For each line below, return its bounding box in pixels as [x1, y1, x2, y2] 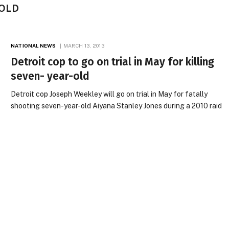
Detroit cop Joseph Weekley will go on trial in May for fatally [11, 90, 208, 98]
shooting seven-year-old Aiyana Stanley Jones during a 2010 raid [11, 102, 222, 110]
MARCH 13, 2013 [63, 42, 105, 49]
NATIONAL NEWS [11, 42, 56, 49]
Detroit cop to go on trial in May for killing [11, 55, 215, 68]
